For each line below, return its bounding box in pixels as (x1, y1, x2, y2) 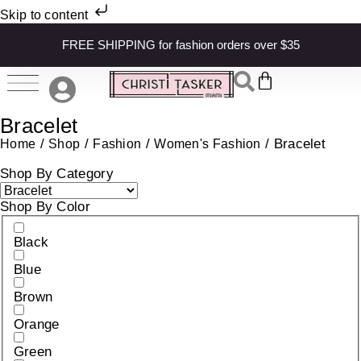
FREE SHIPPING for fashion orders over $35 (61, 38, 300, 52)
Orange (13, 316, 60, 332)
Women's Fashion (154, 137, 261, 151)
